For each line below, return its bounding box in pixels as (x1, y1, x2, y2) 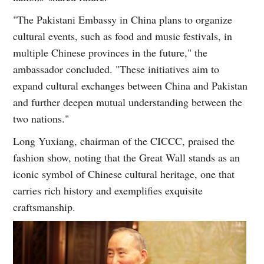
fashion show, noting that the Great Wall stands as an (13, 150, 240, 164)
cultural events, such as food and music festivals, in (13, 28, 233, 43)
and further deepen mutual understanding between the (13, 94, 243, 109)
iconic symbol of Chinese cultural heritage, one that (13, 166, 235, 181)
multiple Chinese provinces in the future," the (13, 45, 208, 60)
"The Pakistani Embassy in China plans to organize (13, 12, 233, 27)
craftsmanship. (13, 199, 76, 214)
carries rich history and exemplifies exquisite (13, 183, 203, 197)
